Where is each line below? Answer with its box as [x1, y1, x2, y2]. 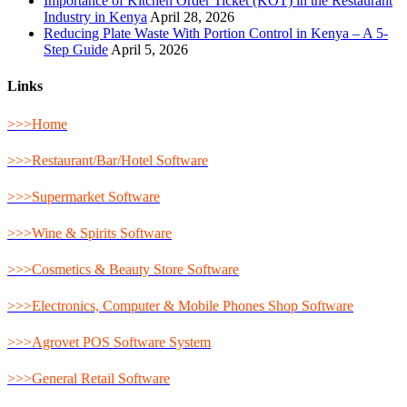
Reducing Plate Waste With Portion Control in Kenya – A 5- [44, 25, 388, 42]
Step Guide [44, 42, 108, 58]
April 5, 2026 [111, 42, 188, 58]
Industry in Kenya [44, 9, 147, 25]
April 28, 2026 [150, 9, 234, 25]
